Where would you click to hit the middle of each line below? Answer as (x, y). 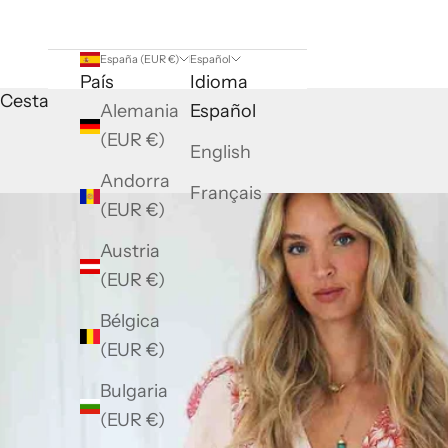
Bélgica (130, 321)
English (220, 152)
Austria (130, 251)
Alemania (139, 111)
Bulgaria (134, 391)
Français (226, 193)
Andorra (135, 181)
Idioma (219, 82)
